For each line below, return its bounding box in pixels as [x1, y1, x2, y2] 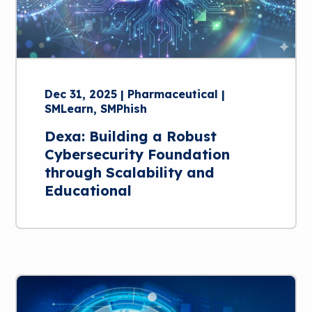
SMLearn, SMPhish [45, 102, 148, 116]
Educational [45, 182, 132, 200]
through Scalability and [45, 164, 215, 182]
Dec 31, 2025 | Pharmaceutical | [45, 87, 226, 102]
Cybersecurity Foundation [45, 146, 231, 164]
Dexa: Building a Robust [45, 127, 217, 146]
